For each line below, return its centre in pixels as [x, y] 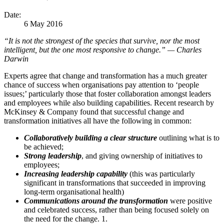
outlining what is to [189, 138]
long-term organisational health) [74, 192]
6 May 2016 [43, 24]
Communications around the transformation [96, 201]
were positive [190, 201]
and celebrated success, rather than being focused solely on [116, 210]
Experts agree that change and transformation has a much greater [105, 76]
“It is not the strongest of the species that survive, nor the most [102, 41]
